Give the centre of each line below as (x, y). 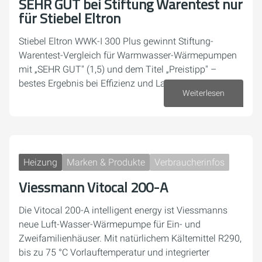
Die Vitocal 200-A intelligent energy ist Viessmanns (123, 210)
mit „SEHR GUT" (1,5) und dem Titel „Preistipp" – (118, 69)
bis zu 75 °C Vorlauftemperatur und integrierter (114, 252)
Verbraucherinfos (189, 162)
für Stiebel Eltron (70, 18)
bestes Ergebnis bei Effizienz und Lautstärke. (110, 83)
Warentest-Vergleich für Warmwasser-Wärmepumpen (128, 55)
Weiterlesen (204, 93)
